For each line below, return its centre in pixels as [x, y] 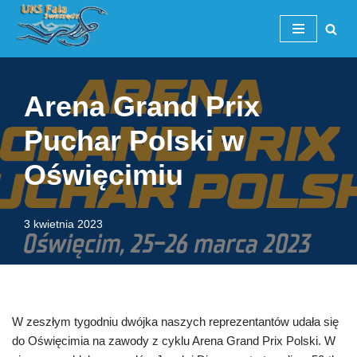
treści [26, 81]
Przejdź [32, 43]
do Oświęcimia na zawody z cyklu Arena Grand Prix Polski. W [174, 341]
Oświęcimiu [104, 175]
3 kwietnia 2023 [63, 225]
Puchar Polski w [134, 141]
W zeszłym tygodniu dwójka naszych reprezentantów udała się [175, 322]
